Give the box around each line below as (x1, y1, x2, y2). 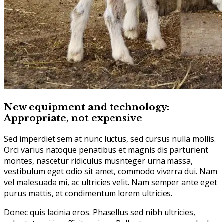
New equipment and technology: (4, 101, 169, 112)
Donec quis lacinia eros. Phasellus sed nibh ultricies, (4, 206, 195, 218)
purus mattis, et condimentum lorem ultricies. (4, 187, 172, 199)
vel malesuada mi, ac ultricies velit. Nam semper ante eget (4, 176, 217, 188)
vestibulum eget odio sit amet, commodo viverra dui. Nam (4, 166, 217, 177)
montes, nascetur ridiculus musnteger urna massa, (4, 155, 193, 166)
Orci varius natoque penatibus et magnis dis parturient (4, 144, 208, 155)
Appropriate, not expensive (4, 112, 142, 124)
